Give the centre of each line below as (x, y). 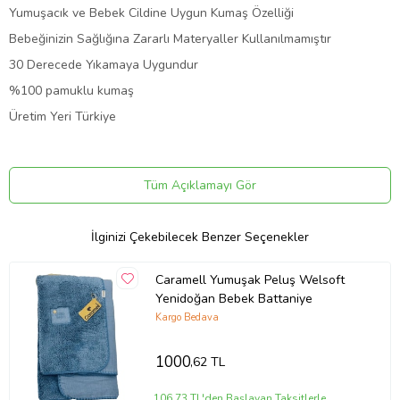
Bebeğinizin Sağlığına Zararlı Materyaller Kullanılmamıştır (170, 39)
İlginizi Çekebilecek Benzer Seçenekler (200, 237)
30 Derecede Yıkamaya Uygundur (104, 65)
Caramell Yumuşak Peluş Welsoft (250, 279)
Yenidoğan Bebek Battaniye (233, 298)
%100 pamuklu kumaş (71, 91)
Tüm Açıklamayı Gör (200, 186)
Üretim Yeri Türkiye (62, 117)
